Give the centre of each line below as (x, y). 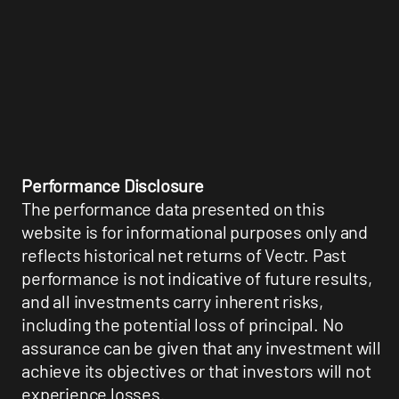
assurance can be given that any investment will (201, 348)
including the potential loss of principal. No (183, 325)
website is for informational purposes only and (195, 232)
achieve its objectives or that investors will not (196, 371)
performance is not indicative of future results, (197, 278)
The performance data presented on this (173, 209)
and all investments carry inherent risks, (173, 301)
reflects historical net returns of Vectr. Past (184, 255)
